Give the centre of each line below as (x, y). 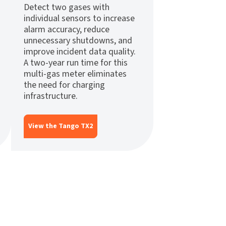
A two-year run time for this (76, 63)
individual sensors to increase (79, 19)
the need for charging (64, 85)
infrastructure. (51, 96)
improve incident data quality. (80, 52)
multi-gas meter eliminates (75, 74)
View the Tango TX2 (61, 126)
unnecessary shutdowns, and (78, 41)
